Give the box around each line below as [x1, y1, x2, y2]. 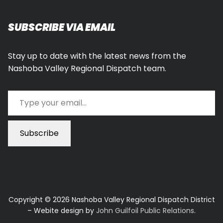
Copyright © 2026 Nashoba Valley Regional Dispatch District [8, 194, 215, 205]
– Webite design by [27, 205, 96, 216]
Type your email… [7, 84, 33, 96]
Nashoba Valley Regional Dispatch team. [8, 62, 166, 74]
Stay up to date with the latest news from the [8, 50, 186, 62]
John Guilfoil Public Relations [96, 205, 194, 216]
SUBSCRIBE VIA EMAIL [8, 20, 115, 34]
